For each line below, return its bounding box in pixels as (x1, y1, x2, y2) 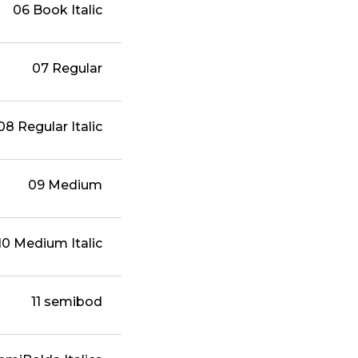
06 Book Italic (13, 2, 103, 18)
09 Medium (28, 177, 103, 193)
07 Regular (32, 61, 103, 77)
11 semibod (31, 294, 103, 310)
